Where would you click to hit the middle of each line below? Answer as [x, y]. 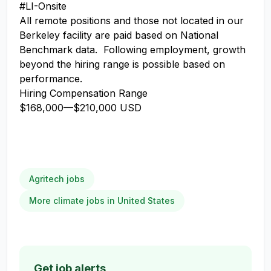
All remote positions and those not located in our [132, 21]
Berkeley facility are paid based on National [119, 35]
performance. [51, 79]
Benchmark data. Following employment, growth [132, 50]
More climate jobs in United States [102, 201]
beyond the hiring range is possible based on [122, 64]
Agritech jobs [57, 179]
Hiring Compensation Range [83, 93]
